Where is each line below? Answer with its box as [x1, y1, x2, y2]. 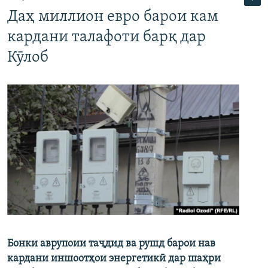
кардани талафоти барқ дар [7, 29, 206, 45]
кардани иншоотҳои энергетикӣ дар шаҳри [7, 253, 221, 265]
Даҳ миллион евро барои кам [7, 9, 218, 25]
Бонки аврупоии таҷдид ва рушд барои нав [7, 238, 215, 250]
